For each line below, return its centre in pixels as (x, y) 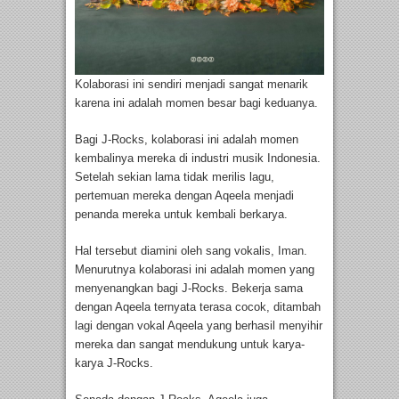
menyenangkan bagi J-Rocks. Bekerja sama (189, 289)
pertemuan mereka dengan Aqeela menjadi (184, 196)
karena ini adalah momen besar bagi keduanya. (196, 103)
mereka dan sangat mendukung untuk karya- (190, 345)
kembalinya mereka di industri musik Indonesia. (198, 159)
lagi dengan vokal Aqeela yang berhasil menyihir (199, 326)
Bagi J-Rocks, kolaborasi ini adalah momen (187, 140)
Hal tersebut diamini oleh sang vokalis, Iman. (191, 251)
